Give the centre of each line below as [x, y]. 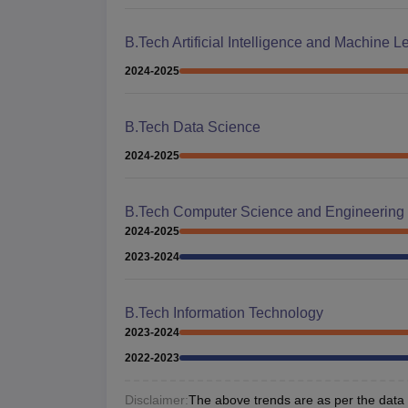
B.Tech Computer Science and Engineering [265, 211]
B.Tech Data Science [193, 127]
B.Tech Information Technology [224, 312]
